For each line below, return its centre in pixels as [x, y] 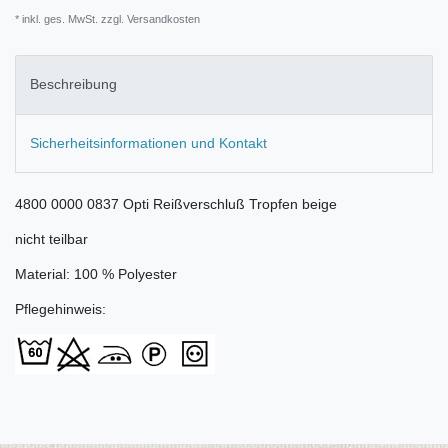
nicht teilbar [51, 239]
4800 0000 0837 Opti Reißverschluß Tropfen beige [176, 204]
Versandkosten [162, 19]
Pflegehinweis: [60, 309]
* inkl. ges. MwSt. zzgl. [69, 19]
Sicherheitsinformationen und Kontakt [148, 142]
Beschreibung [73, 84]
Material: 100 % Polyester [96, 274]
